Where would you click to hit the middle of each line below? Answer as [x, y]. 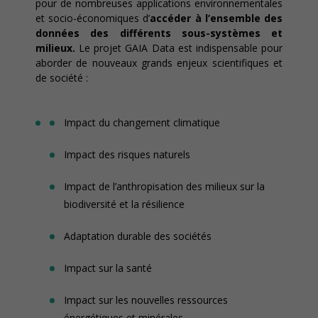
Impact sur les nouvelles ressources [146, 300]
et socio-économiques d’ [93, 18]
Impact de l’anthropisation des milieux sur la [164, 186]
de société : [62, 78]
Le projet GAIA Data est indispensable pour [181, 48]
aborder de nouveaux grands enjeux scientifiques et [159, 63]
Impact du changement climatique [142, 122]
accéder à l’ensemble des [216, 18]
